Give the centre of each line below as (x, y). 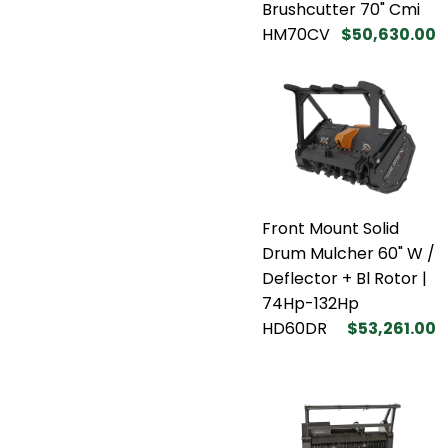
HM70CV (296, 34)
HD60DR (294, 328)
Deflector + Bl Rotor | (344, 278)
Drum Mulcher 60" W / (348, 253)
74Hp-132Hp (310, 303)
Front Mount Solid (330, 228)
